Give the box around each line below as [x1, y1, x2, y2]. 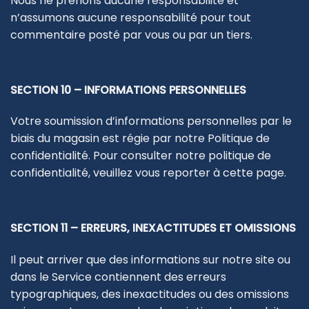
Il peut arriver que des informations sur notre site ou [10, 251, 290, 268]
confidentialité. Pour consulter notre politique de [10, 148, 271, 164]
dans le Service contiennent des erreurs [10, 268, 226, 285]
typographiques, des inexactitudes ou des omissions [10, 286, 289, 302]
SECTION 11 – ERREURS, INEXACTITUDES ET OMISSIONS [10, 219, 296, 236]
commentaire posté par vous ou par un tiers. [10, 27, 252, 43]
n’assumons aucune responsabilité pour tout [10, 10, 251, 26]
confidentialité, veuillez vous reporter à [10, 165, 223, 181]
